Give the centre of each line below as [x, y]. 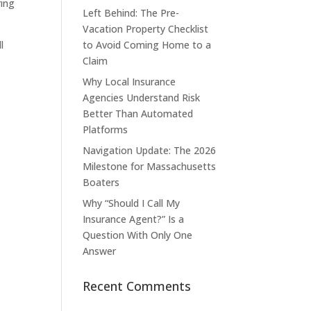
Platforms [106, 129]
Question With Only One [138, 235]
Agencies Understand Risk [142, 97]
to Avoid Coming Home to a [147, 44]
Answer [100, 251]
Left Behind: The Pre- [131, 12]
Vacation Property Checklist [146, 28]
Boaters [101, 182]
